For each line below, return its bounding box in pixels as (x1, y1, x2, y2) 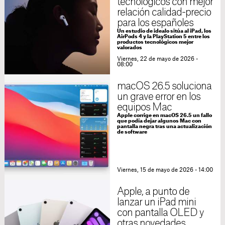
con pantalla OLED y (117, 208, 204, 218)
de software (117, 130, 147, 135)
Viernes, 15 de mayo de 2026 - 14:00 (117, 167, 213, 173)
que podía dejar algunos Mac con (117, 119, 201, 124)
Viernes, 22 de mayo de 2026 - (117, 56, 198, 62)
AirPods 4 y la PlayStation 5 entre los (117, 34, 210, 40)
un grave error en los (117, 92, 201, 102)
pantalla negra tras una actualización (117, 124, 212, 130)
